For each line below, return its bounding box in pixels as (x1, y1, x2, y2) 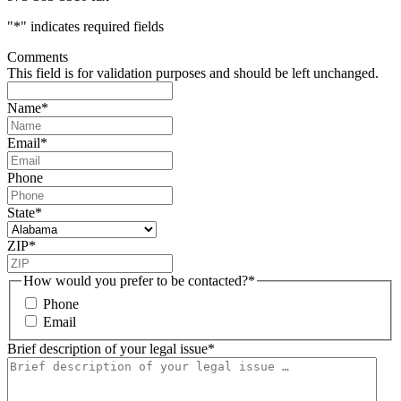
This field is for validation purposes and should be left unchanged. (7, 65, 379, 81)
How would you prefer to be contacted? (23, 273, 248, 289)
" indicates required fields (21, 19, 164, 35)
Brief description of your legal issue (7, 340, 208, 356)
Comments (7, 49, 68, 65)
